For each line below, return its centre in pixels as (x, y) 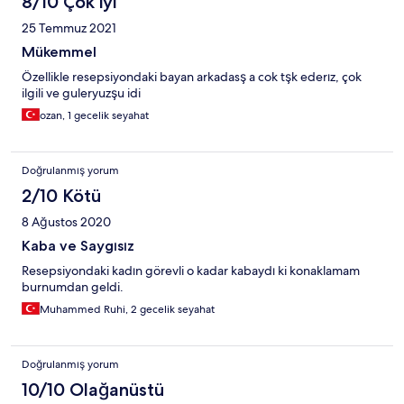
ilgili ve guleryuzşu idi (81, 92)
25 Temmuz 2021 (69, 28)
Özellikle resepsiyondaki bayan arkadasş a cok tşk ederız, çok (192, 76)
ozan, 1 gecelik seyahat (94, 115)
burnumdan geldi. (73, 286)
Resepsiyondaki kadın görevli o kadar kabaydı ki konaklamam (191, 270)
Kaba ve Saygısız (78, 245)
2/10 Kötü (61, 195)
